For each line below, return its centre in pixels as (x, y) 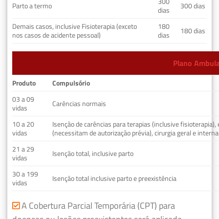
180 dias (193, 31)
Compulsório (71, 83)
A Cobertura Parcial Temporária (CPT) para (98, 205)
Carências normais (79, 103)
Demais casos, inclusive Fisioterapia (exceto (75, 26)
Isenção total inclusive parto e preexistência (115, 178)
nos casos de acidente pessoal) (56, 35)
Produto (24, 83)
